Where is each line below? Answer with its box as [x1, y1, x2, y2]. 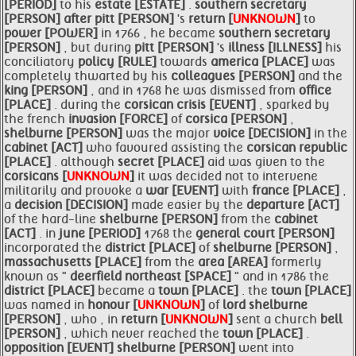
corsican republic [246, 141, 347, 155]
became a [98, 284, 158, 298]
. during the [54, 98, 124, 112]
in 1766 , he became [101, 26, 219, 41]
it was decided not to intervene [137, 169, 318, 184]
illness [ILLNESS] [228, 41, 325, 55]
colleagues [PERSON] [171, 69, 298, 83]
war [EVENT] [145, 184, 222, 198]
